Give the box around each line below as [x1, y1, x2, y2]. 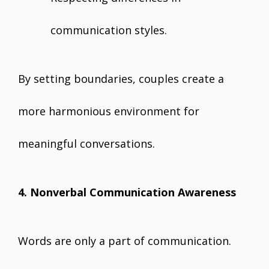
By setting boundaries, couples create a [18, 71, 224, 86]
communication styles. [50, 23, 167, 37]
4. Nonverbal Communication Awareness [18, 185, 236, 199]
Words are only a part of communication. [18, 234, 231, 248]
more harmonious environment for [18, 104, 199, 118]
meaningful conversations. [18, 136, 155, 151]
